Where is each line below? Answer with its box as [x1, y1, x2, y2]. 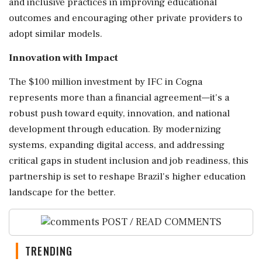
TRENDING [25, 243, 73, 259]
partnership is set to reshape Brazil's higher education [9, 170, 246, 183]
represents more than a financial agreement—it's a [9, 91, 229, 104]
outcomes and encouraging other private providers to [9, 11, 242, 25]
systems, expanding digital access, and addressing [9, 138, 225, 151]
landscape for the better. [9, 185, 116, 199]
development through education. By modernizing [9, 122, 221, 136]
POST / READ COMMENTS [99, 215, 222, 229]
